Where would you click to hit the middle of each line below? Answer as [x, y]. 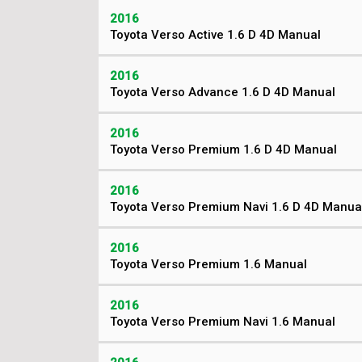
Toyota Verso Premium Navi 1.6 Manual [223, 322]
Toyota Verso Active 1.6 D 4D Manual [215, 35]
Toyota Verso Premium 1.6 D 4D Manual [223, 149]
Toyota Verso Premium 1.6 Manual [208, 264]
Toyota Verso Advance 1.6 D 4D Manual [223, 92]
